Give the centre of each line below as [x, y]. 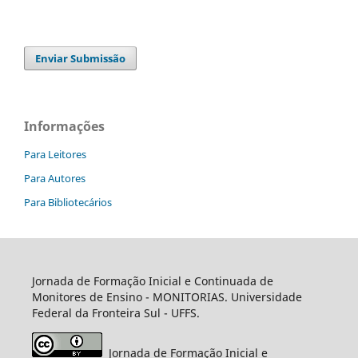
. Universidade [263, 297]
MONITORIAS [188, 297]
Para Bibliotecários [68, 203]
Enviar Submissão [81, 59]
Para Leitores [55, 155]
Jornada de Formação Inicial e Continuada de [152, 281]
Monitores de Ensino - [92, 297]
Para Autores [55, 179]
